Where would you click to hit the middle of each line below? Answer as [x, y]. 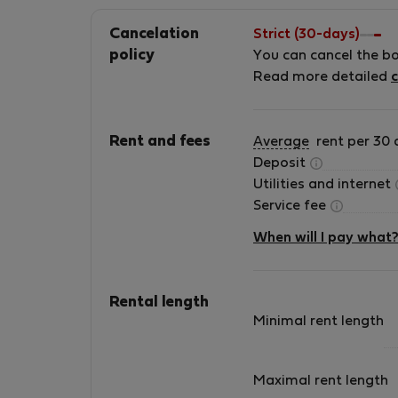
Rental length [159, 303]
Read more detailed [322, 77]
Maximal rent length [321, 381]
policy [132, 56]
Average [281, 142]
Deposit [281, 163]
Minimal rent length [318, 322]
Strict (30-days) [306, 35]
